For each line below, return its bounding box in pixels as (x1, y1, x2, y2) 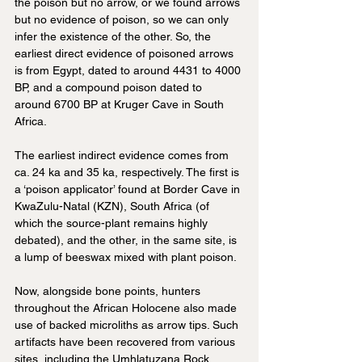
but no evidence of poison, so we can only (15, 13, 232, 27)
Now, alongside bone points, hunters (15, 284, 204, 298)
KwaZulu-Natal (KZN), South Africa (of (15, 200, 213, 213)
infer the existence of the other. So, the (15, 30, 214, 44)
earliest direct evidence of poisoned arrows (15, 47, 237, 61)
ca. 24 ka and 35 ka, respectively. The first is (15, 166, 242, 179)
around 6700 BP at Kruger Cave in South (15, 98, 227, 112)
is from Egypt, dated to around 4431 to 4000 (15, 64, 244, 78)
